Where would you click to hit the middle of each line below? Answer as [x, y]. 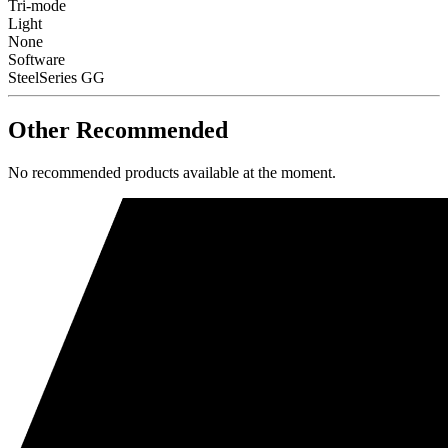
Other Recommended [118, 129]
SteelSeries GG [56, 78]
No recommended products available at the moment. [172, 172]
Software [36, 60]
